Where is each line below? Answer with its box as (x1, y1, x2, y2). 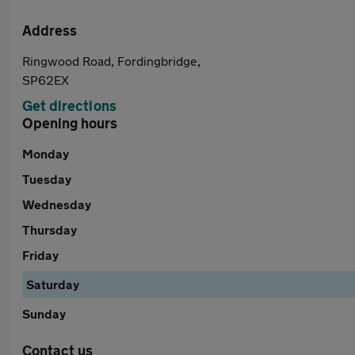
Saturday (26, 277, 79, 292)
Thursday (22, 222, 77, 237)
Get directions (22, 97, 116, 114)
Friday (22, 247, 59, 262)
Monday (22, 146, 69, 161)
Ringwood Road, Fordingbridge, (22, 53, 200, 68)
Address (22, 21, 77, 39)
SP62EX (22, 72, 69, 87)
